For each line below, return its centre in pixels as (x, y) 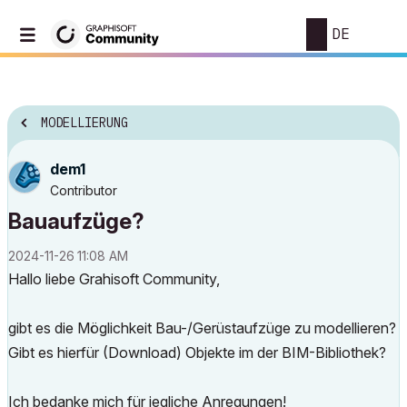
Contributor (84, 190)
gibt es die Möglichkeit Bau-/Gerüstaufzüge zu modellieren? (202, 328)
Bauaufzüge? (76, 221)
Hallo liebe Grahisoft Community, (114, 279)
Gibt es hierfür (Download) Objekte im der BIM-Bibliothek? (197, 352)
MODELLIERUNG (84, 123)
